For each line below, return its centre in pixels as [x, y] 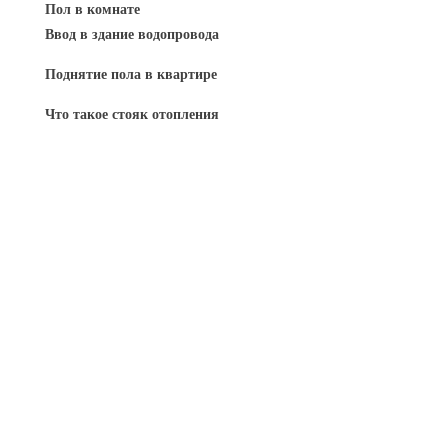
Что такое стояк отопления [132, 114]
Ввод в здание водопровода [132, 34]
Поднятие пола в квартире [131, 74]
